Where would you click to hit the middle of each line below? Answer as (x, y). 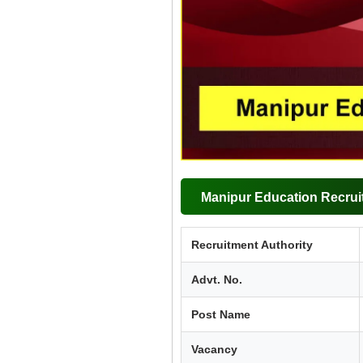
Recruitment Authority (252, 244)
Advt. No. (217, 279)
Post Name (221, 314)
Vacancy (214, 349)
